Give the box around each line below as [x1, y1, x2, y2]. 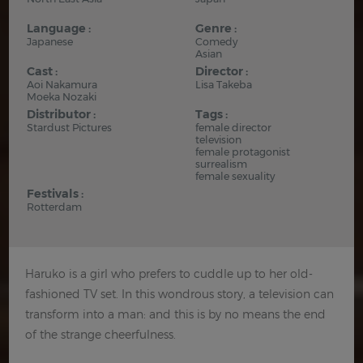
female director [195, 122, 271, 134]
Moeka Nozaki [27, 91, 97, 103]
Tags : [195, 107, 228, 122]
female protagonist [195, 146, 290, 158]
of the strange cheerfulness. [25, 327, 177, 341]
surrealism [195, 158, 247, 170]
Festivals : [27, 186, 84, 201]
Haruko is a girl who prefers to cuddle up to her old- [25, 267, 314, 280]
